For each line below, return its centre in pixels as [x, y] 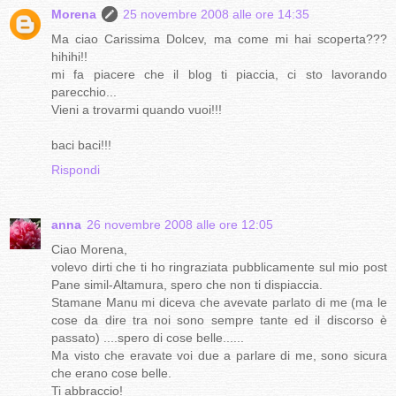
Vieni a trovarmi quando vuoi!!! [137, 109]
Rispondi [76, 169]
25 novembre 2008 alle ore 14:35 [216, 14]
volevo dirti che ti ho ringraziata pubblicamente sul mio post [219, 267]
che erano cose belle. [111, 373]
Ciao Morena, [89, 249]
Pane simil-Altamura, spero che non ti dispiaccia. [187, 284]
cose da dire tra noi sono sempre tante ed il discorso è [219, 320]
